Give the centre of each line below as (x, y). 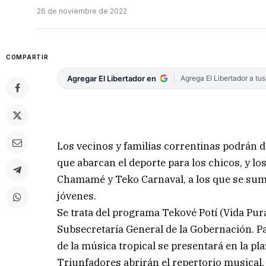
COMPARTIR (27, 57)
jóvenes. (77, 196)
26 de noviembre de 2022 (82, 11)
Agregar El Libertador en (112, 79)
